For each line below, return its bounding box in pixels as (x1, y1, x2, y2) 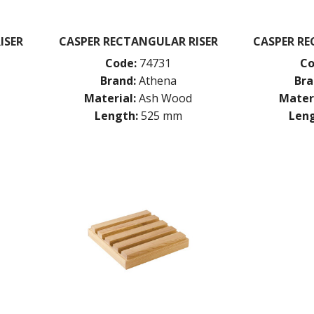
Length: (94, 107, 138, 123)
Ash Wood (139, 90, 193, 106)
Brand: (100, 72, 136, 88)
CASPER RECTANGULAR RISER (58, 33, 218, 49)
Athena (138, 72, 177, 88)
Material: (84, 90, 137, 106)
